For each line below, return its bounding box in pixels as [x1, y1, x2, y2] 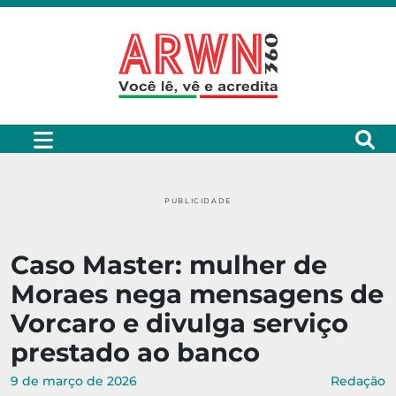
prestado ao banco [11, 337, 260, 369]
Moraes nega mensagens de [11, 278, 384, 310]
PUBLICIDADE [164, 196, 232, 206]
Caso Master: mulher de [11, 249, 327, 281]
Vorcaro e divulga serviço [11, 308, 348, 339]
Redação [331, 373, 385, 390]
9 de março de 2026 [11, 373, 137, 390]
